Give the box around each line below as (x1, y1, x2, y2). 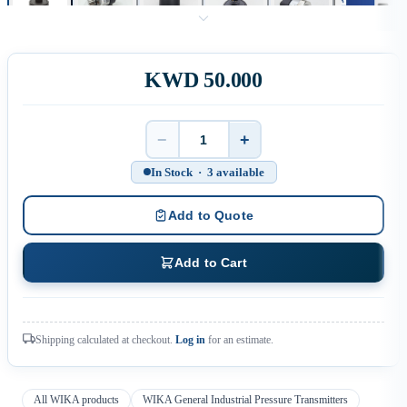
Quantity (202, 151, 248, 164)
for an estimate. (205, 333, 273, 346)
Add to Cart (174, 255, 247, 270)
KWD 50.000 (144, 68, 263, 92)
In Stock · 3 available (150, 164, 264, 179)
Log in (175, 333, 205, 346)
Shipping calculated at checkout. (35, 333, 175, 346)
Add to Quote (168, 208, 253, 223)
